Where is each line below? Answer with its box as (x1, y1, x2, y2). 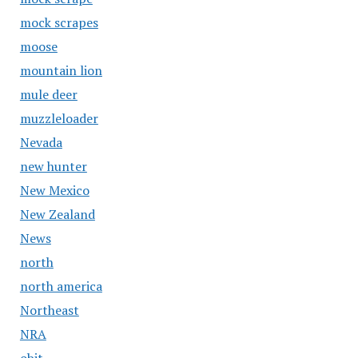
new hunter (19, 157, 87, 175)
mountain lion (19, 62, 102, 79)
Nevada (19, 133, 62, 151)
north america (19, 277, 102, 295)
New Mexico (19, 181, 89, 199)
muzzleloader (19, 109, 98, 127)
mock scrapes (19, 14, 98, 31)
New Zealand (19, 205, 95, 223)
